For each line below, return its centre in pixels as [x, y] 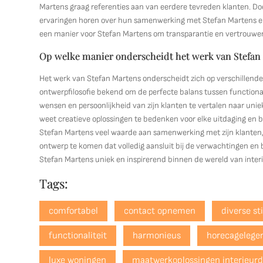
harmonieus [157, 236]
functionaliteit [78, 236]
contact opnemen [160, 211]
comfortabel [74, 211]
